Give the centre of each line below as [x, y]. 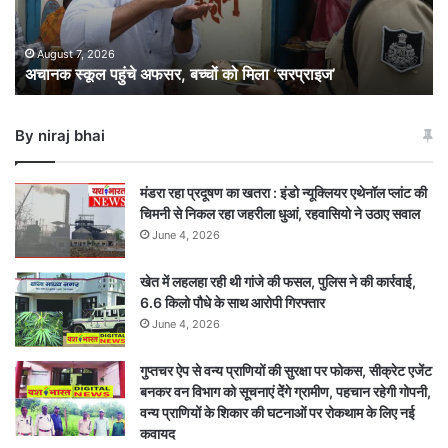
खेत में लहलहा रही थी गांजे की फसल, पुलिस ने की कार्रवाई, [278, 281]
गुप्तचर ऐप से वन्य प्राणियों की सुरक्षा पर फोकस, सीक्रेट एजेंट [286, 370]
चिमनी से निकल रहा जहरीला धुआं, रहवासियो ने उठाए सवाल [280, 213]
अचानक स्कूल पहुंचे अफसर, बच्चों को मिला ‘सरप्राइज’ [180, 73]
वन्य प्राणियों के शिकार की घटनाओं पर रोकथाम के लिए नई [277, 412]
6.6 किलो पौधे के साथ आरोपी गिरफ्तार [232, 302]
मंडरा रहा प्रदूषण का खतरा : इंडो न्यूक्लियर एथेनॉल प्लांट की [283, 192]
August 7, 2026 [76, 53]
